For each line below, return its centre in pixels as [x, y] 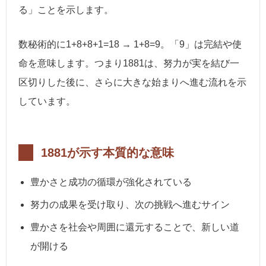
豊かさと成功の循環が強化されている [111, 182]
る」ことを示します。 [66, 10]
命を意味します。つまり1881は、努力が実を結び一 [129, 63]
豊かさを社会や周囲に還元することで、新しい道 [135, 227]
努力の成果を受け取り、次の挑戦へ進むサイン [130, 204]
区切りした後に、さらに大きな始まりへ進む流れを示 [132, 82]
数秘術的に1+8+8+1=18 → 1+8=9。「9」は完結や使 [130, 44]
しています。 [47, 101]
